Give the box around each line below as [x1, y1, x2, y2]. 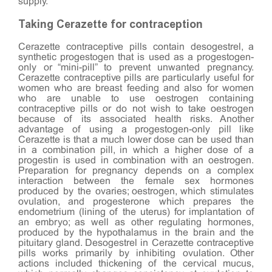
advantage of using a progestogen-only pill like [18, 124, 254, 134]
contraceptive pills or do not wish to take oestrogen [18, 104, 254, 114]
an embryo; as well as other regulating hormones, [18, 217, 254, 227]
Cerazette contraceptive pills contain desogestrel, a [18, 42, 254, 52]
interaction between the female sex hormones [18, 176, 254, 186]
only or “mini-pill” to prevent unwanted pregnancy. [18, 63, 254, 72]
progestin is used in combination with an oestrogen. [18, 155, 254, 165]
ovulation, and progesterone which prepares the [18, 197, 254, 206]
